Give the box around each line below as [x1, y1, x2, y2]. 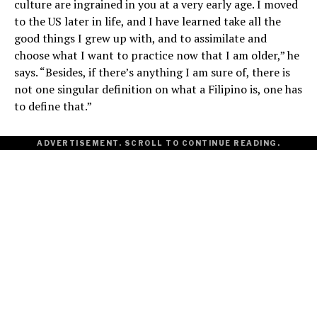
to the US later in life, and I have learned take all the [14, 13, 281, 30]
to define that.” [14, 98, 92, 115]
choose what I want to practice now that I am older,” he [14, 47, 299, 64]
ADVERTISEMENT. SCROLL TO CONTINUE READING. [37, 139, 280, 148]
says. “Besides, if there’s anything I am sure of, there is [14, 64, 290, 81]
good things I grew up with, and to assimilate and [14, 30, 267, 47]
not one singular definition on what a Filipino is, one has [14, 81, 302, 98]
